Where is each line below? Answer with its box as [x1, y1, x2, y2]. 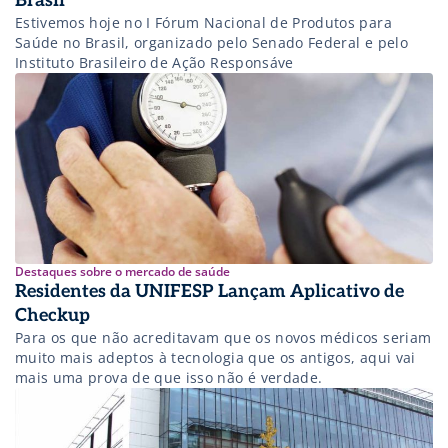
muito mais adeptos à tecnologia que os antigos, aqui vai [15, 347, 416, 367]
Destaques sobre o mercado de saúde [15, 262, 230, 280]
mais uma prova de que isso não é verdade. [15, 367, 323, 387]
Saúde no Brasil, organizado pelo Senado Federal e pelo [15, 32, 408, 52]
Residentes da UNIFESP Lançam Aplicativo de [15, 280, 404, 302]
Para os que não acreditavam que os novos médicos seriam [15, 327, 432, 347]
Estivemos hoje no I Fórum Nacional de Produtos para [15, 12, 392, 32]
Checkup [15, 304, 90, 326]
